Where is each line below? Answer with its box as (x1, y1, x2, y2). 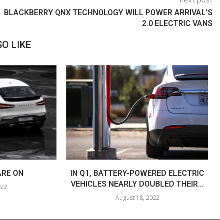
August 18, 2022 (115, 193, 160, 202)
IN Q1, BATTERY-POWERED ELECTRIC (70, 168, 205, 178)
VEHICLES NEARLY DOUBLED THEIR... (71, 179, 204, 189)
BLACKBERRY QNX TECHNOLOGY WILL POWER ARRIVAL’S (4, 7, 213, 17)
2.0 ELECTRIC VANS (142, 18, 213, 28)
